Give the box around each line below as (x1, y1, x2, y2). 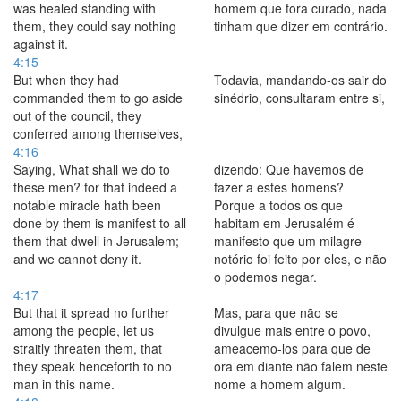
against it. (13, 35, 68, 53)
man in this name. (13, 375, 115, 393)
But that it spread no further (13, 303, 169, 321)
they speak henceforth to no (13, 357, 172, 375)
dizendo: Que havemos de (214, 160, 363, 178)
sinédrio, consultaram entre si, (214, 89, 385, 107)
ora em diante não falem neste (214, 357, 388, 375)
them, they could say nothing (13, 17, 176, 35)
